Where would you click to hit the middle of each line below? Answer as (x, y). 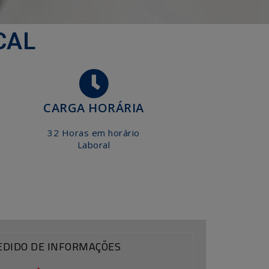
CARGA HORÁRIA (94, 108)
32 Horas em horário (94, 133)
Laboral (94, 145)
